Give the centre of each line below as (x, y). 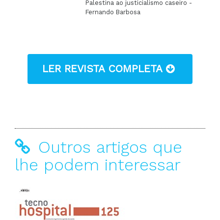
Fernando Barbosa (113, 12)
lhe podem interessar (98, 165)
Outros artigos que (108, 147)
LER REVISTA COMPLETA (104, 69)
